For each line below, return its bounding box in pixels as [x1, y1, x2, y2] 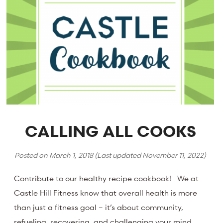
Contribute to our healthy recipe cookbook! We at [14, 173, 199, 184]
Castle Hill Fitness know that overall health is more [14, 188, 198, 198]
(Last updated [93, 150, 143, 160]
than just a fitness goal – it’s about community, [14, 202, 184, 213]
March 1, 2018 [49, 150, 94, 160]
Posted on [14, 150, 50, 160]
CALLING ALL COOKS [24, 121, 196, 141]
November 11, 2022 [142, 150, 204, 160]
